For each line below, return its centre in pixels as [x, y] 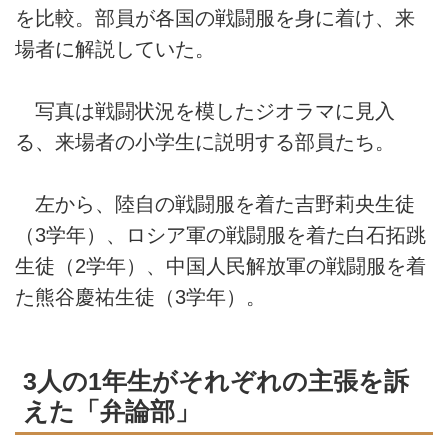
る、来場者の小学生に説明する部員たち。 [205, 141]
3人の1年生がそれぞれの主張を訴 [216, 382]
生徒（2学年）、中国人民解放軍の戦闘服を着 [220, 266]
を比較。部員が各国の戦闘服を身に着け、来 [215, 17]
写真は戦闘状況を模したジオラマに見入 [205, 110]
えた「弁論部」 [111, 412]
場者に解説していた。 [115, 48]
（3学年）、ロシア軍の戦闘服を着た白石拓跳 [220, 235]
